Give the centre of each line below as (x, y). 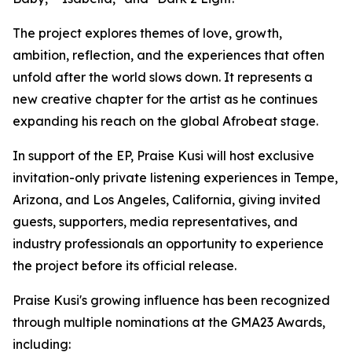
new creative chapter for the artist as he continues (165, 99)
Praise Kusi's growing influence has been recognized (171, 301)
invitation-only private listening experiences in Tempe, (175, 178)
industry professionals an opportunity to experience (168, 244)
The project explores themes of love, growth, (147, 33)
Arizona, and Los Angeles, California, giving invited (167, 200)
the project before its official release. (125, 266)
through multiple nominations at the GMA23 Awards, (169, 323)
